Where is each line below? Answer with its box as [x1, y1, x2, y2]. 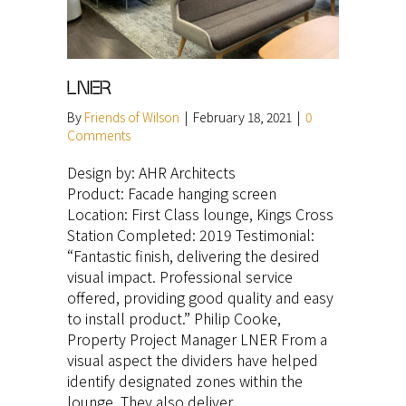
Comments [67, 125, 130, 144]
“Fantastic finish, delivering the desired [67, 244, 320, 266]
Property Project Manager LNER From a [67, 327, 327, 350]
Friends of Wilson [84, 107, 179, 126]
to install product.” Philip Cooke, [67, 306, 281, 329]
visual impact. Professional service [67, 265, 293, 287]
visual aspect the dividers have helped [67, 348, 318, 371]
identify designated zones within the [67, 369, 303, 391]
